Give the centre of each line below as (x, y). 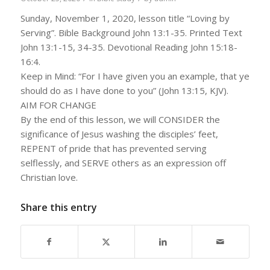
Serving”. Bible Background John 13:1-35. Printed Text (131, 33)
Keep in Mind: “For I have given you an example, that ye (135, 76)
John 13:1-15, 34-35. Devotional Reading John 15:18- (129, 47)
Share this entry (58, 208)
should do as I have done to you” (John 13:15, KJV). (124, 91)
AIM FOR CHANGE (58, 105)
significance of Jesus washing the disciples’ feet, (119, 134)
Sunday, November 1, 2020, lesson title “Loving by (125, 18)
